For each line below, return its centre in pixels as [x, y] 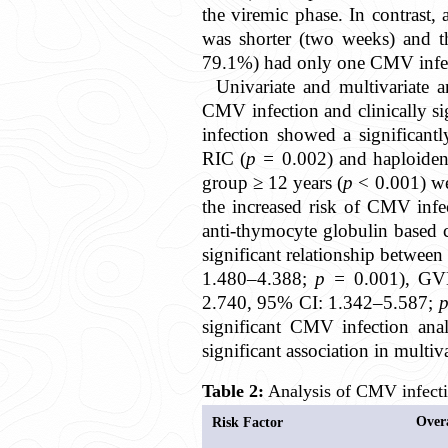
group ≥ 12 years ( [273, 183]
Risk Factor [247, 421]
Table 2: [233, 390]
